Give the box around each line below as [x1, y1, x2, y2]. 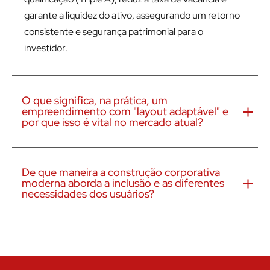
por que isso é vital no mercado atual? [22, 115, 203, 130]
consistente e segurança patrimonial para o [24, 25, 203, 39]
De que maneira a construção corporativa [22, 165, 220, 180]
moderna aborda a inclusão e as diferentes [22, 176, 224, 190]
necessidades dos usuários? [22, 187, 154, 201]
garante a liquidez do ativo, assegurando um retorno [24, 9, 240, 22]
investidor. [24, 42, 67, 55]
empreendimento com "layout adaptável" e [22, 104, 228, 119]
